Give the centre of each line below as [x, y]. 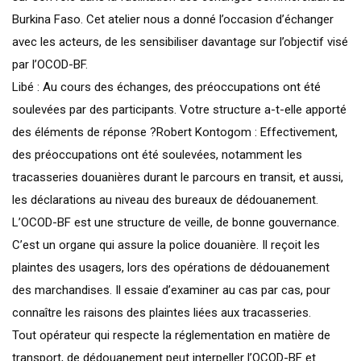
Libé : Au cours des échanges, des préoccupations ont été [166, 87]
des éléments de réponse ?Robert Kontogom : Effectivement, [175, 132]
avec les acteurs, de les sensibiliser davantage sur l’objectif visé [180, 41]
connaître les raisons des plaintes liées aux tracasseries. [162, 312]
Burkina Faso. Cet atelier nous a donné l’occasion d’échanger [173, 19]
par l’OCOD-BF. [50, 64]
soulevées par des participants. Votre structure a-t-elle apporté [179, 109]
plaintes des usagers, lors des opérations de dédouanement [171, 267]
